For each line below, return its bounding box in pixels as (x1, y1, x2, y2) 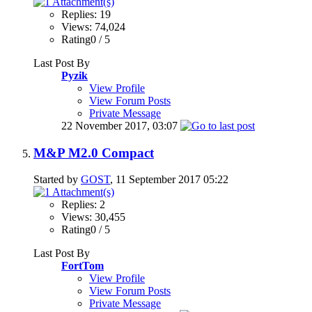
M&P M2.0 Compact (33, 145, 154, 160)
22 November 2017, (61, 119, 153, 132)
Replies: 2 (61, 198, 105, 211)
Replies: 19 (61, 8, 111, 20)
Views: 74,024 (61, 20, 125, 33)
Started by (33, 173, 81, 186)
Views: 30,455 (61, 211, 125, 224)
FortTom (61, 260, 104, 272)
